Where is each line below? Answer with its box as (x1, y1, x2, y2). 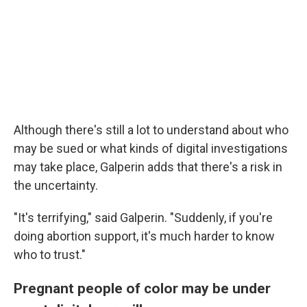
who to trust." (14, 247, 86, 262)
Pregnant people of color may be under (14, 280, 271, 297)
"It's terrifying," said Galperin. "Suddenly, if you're (14, 210, 273, 225)
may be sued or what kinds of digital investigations (14, 141, 288, 156)
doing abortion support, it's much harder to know (14, 229, 275, 244)
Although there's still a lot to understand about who (14, 123, 288, 138)
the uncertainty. (14, 178, 98, 193)
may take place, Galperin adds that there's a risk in (14, 160, 282, 175)
